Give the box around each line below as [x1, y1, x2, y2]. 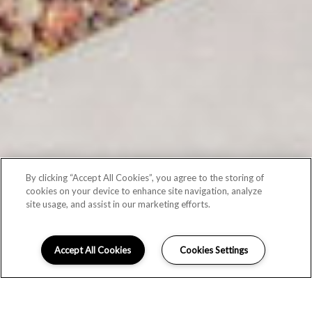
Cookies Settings [179, 244, 248, 256]
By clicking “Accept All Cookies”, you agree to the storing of [26, 172, 265, 183]
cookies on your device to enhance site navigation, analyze [26, 185, 263, 196]
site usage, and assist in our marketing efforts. [26, 198, 211, 210]
